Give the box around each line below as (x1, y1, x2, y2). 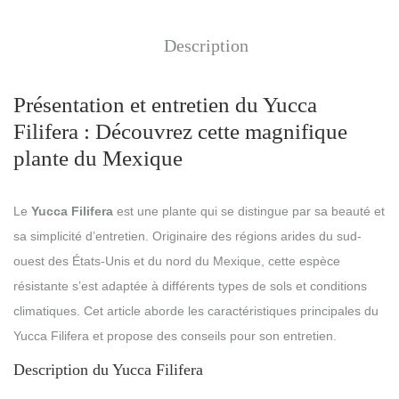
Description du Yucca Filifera (13, 361, 203, 379)
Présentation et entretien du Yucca (13, 93, 317, 118)
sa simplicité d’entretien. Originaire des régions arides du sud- (13, 229, 362, 244)
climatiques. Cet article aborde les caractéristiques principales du (13, 304, 379, 319)
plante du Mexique (13, 146, 183, 171)
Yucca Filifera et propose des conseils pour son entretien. (13, 329, 337, 344)
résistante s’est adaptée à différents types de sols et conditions (13, 279, 367, 294)
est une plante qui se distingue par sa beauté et (117, 204, 385, 219)
